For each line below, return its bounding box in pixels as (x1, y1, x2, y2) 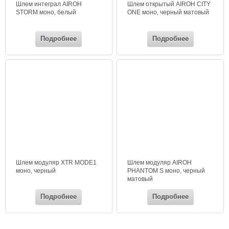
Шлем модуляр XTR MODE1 (16, 158, 97, 166)
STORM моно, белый (16, 8, 77, 16)
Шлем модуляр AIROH (127, 158, 192, 166)
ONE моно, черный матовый (127, 8, 210, 16)
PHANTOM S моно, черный (127, 167, 205, 174)
